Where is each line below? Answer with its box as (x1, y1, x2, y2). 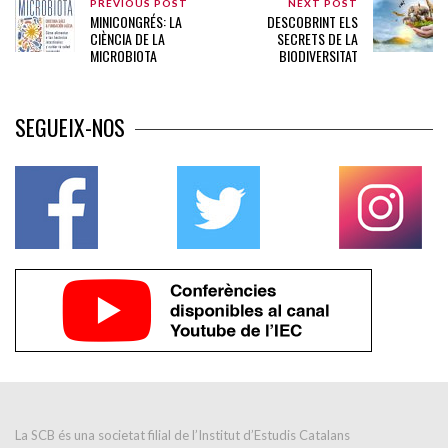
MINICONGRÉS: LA (90, 11, 182, 33)
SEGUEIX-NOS (15, 111, 125, 144)
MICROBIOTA (90, 45, 157, 67)
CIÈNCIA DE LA (90, 28, 165, 50)
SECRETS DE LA (276, 28, 358, 50)
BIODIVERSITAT (278, 45, 358, 67)
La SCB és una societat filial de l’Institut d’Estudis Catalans (15, 427, 350, 444)
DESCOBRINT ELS (266, 11, 358, 33)
